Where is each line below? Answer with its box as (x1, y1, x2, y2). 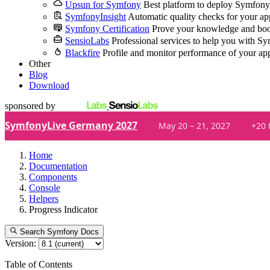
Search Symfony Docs (20, 227, 99, 237)
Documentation (29, 161, 87, 171)
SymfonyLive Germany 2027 (5, 119, 137, 132)
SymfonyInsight (65, 11, 126, 22)
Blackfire (65, 48, 100, 58)
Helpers (29, 193, 58, 204)
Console (29, 183, 60, 193)
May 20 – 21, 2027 (159, 119, 230, 131)
